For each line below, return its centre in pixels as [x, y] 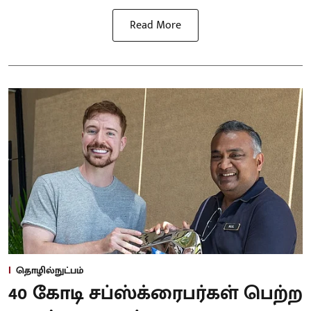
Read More [155, 26]
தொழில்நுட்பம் [50, 270]
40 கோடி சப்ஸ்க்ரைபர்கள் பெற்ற [155, 293]
